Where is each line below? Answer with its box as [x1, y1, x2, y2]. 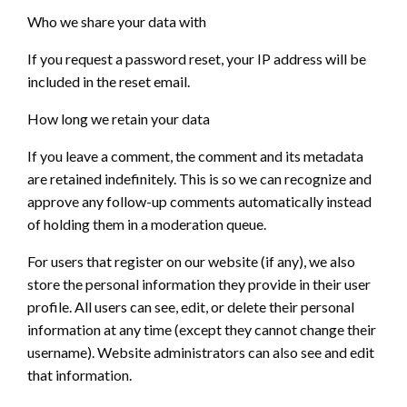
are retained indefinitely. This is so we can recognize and [27, 170, 372, 188]
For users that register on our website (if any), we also [27, 253, 355, 271]
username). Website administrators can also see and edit [27, 343, 374, 362]
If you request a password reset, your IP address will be [27, 50, 366, 68]
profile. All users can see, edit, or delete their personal [27, 298, 354, 316]
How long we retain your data [27, 110, 210, 128]
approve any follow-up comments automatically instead [27, 193, 372, 211]
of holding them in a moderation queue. [27, 215, 266, 233]
